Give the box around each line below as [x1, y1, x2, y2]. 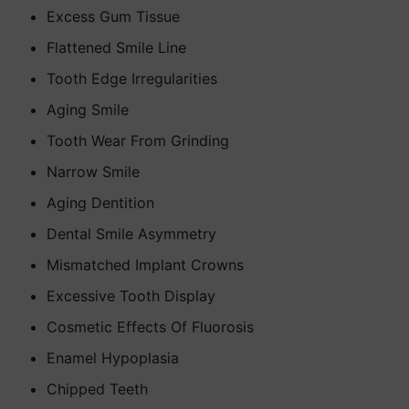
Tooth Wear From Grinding [47, 131, 229, 150]
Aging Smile [47, 100, 129, 119]
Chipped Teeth [47, 380, 148, 398]
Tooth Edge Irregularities [47, 69, 217, 88]
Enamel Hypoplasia [47, 349, 179, 367]
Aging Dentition [47, 194, 154, 212]
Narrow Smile [47, 163, 140, 181]
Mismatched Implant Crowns [47, 256, 244, 274]
